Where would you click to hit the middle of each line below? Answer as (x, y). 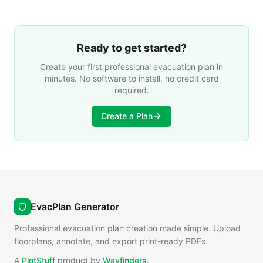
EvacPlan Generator (75, 207)
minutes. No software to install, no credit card (131, 78)
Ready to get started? (131, 48)
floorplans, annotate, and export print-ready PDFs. (111, 241)
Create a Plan (127, 116)
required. (131, 90)
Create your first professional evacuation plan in (131, 67)
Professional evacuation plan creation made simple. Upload (127, 228)
